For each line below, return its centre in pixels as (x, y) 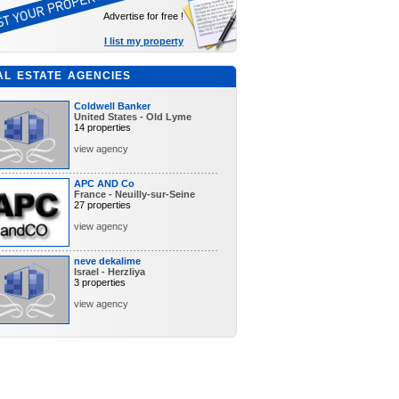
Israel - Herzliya (110, 272)
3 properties (100, 282)
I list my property (144, 41)
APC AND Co (104, 183)
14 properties (102, 127)
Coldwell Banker (112, 106)
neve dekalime (107, 261)
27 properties (102, 205)
